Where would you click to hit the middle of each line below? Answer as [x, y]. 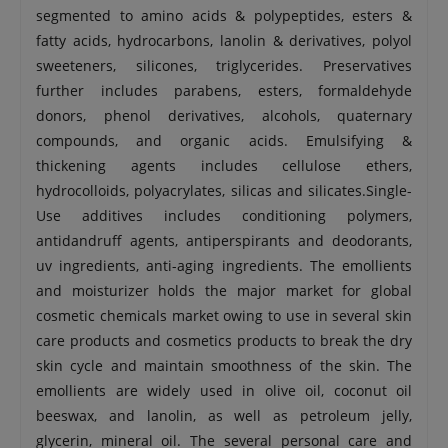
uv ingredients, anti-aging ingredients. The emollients [224, 265]
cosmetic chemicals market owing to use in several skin [224, 315]
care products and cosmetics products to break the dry [224, 340]
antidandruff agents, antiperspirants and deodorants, [224, 240]
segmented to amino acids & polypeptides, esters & [224, 15]
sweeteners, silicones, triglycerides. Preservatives [224, 65]
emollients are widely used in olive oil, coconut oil [224, 390]
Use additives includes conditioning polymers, [224, 215]
